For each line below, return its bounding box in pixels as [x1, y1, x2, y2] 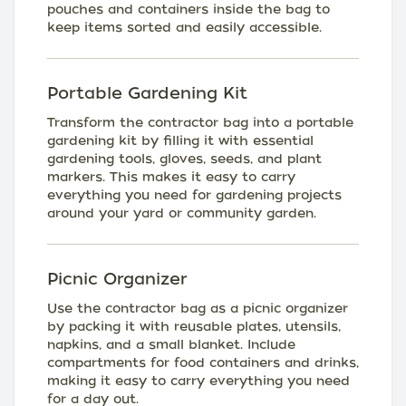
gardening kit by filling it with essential [47, 132, 314, 148]
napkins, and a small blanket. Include [47, 336, 295, 352]
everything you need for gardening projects [47, 187, 342, 202]
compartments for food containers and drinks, [47, 354, 359, 370]
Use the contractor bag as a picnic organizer [47, 300, 348, 315]
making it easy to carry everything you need [47, 372, 350, 388]
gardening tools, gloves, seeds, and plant [47, 150, 322, 166]
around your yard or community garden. [47, 205, 316, 220]
